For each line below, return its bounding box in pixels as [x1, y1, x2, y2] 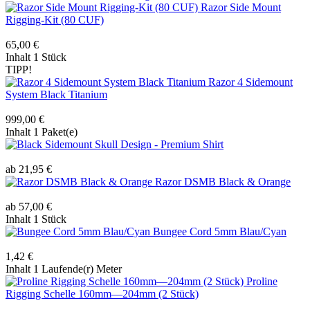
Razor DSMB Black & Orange [155, 175, 291, 188]
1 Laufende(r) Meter [33, 262, 122, 275]
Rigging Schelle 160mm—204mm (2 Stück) [6, 287, 199, 300]
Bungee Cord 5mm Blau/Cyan [153, 225, 286, 237]
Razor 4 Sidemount [208, 75, 293, 88]
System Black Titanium [6, 88, 107, 100]
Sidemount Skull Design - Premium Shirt [45, 138, 224, 150]
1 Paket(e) [33, 125, 77, 138]
